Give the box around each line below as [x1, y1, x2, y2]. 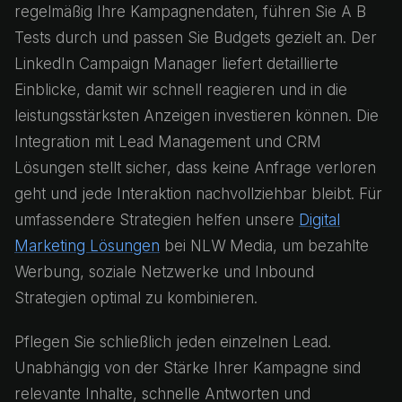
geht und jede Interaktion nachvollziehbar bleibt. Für [14, 185, 382, 203]
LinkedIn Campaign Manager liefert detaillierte [14, 55, 338, 73]
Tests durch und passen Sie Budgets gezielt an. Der [14, 29, 377, 47]
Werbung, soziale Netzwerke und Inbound [14, 263, 314, 281]
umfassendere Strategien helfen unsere [14, 211, 299, 229]
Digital [299, 211, 340, 229]
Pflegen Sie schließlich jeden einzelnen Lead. [14, 333, 331, 351]
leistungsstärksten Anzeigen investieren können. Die [14, 107, 379, 125]
